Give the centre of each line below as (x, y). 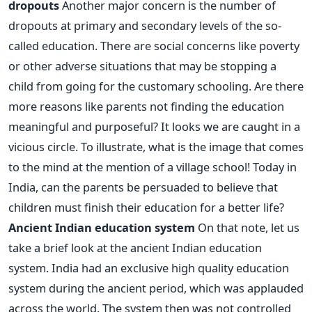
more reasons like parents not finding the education (146, 106)
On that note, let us (247, 227)
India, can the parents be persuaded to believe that (143, 187)
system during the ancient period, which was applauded (156, 288)
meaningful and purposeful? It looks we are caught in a (154, 126)
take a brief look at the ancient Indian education (135, 248)
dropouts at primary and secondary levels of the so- (145, 25)
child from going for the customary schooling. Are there (156, 86)
